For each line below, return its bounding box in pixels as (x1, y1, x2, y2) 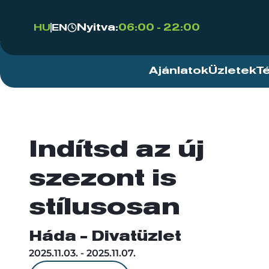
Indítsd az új (29, 138, 204, 162)
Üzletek (208, 65, 256, 76)
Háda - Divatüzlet (29, 229, 181, 244)
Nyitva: (77, 22, 118, 33)
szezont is (29, 167, 177, 191)
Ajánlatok (149, 65, 208, 76)
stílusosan (29, 196, 180, 220)
